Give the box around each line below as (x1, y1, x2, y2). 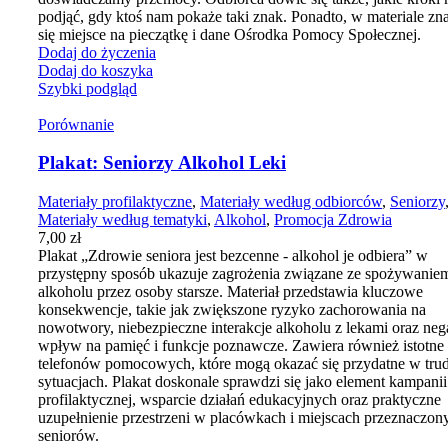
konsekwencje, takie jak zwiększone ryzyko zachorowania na (38, 300, 426, 318)
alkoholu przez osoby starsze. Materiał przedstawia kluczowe (38, 282, 423, 300)
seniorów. (38, 426, 99, 444)
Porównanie (38, 115, 114, 133)
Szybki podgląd (38, 79, 137, 97)
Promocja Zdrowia (274, 210, 392, 228)
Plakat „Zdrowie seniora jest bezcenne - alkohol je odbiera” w (38, 246, 428, 264)
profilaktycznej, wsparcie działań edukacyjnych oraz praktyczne (38, 390, 441, 408)
